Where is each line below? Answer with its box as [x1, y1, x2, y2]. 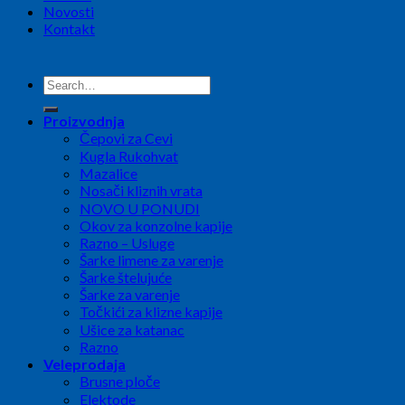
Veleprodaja [43, 355, 126, 373]
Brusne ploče [80, 372, 160, 391]
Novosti [43, 3, 94, 21]
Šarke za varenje [80, 286, 180, 304]
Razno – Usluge [80, 234, 174, 252]
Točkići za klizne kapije [80, 303, 222, 321]
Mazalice [80, 165, 137, 183]
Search [42, 74, 84, 92]
